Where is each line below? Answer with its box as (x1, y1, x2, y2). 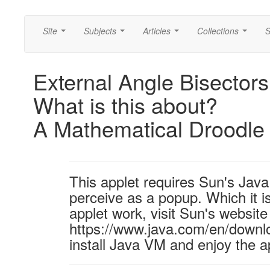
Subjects (84, 25, 116, 37)
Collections (197, 25, 239, 37)
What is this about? (33, 89, 218, 120)
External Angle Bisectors (33, 66, 269, 96)
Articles (143, 25, 171, 37)
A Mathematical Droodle (33, 113, 265, 143)
